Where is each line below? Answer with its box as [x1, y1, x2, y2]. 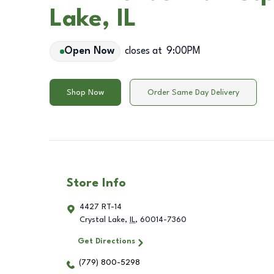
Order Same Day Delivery [147, 88, 239, 97]
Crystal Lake [80, 216, 125, 224]
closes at [124, 46, 162, 56]
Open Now [64, 46, 114, 56]
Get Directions [77, 237, 135, 245]
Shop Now [67, 88, 104, 97]
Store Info [67, 177, 126, 190]
